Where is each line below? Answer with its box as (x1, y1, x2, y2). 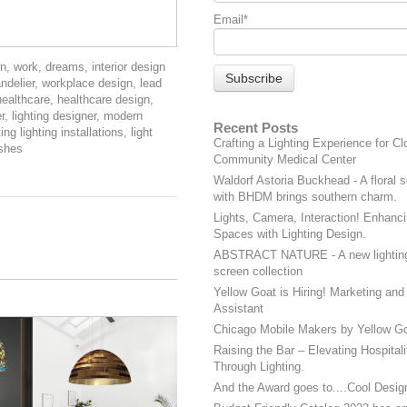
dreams (45, 59, 84, 74)
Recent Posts (213, 120, 298, 136)
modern (104, 108, 143, 123)
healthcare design (57, 92, 150, 106)
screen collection (213, 264, 303, 279)
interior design (92, 59, 165, 74)
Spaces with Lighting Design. (213, 227, 366, 242)
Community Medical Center (213, 153, 356, 167)
